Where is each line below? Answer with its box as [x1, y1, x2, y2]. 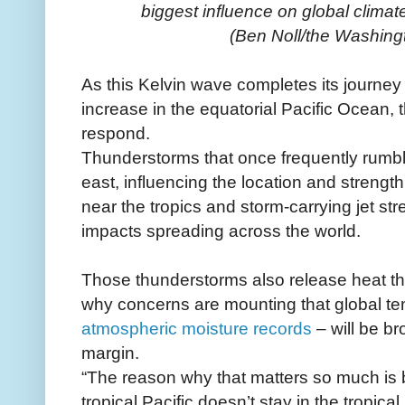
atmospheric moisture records [81, 317, 312, 338]
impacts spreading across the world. [81, 220, 361, 240]
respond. [81, 122, 150, 143]
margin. [81, 342, 139, 363]
